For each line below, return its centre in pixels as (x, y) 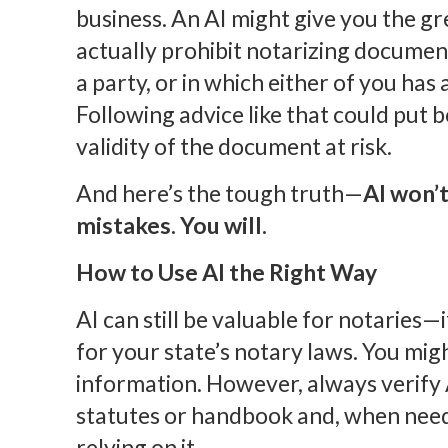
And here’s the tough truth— (219, 192)
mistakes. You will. (171, 224)
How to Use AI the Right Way (226, 271)
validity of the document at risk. (233, 145)
